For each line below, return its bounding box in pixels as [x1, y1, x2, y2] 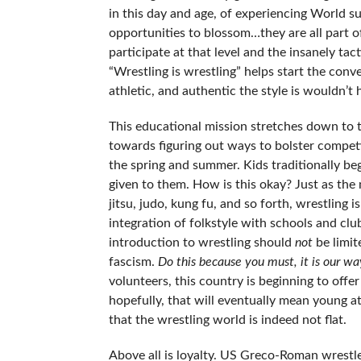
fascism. [108, 255, 158, 268]
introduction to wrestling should [108, 235, 295, 249]
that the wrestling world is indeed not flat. [108, 313, 346, 326]
